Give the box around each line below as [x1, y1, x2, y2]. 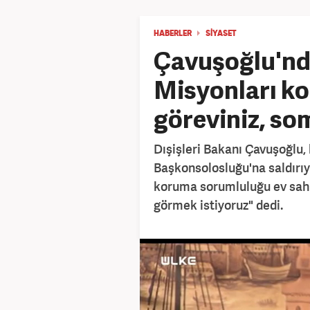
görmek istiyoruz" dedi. [154, 197, 283, 213]
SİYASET [206, 30, 237, 38]
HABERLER [154, 30, 192, 38]
